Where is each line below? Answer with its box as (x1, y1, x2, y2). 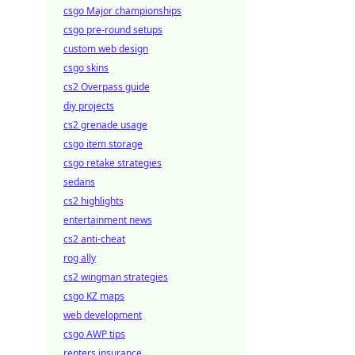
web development (63, 308, 142, 322)
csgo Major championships (63, 4, 181, 17)
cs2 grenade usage (63, 118, 147, 132)
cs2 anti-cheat (63, 232, 125, 246)
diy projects (63, 99, 114, 113)
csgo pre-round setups (63, 23, 162, 36)
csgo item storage (63, 137, 143, 151)
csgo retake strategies (63, 156, 162, 170)
